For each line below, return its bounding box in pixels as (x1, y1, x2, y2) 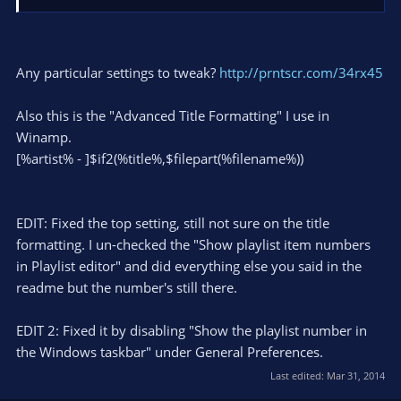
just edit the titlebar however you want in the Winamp (35, 26, 322, 43)
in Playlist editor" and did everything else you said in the (16, 257, 362, 275)
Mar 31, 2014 (327, 368, 385, 382)
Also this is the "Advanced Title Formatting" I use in (16, 107, 329, 124)
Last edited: (270, 368, 327, 382)
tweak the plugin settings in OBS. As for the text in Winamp (35, 8, 346, 25)
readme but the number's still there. (16, 278, 237, 296)
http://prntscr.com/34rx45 (219, 64, 383, 81)
